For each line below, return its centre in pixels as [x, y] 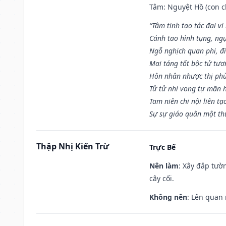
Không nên [168, 197]
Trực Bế [162, 147]
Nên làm [164, 165]
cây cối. [162, 178]
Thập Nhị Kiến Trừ [73, 146]
